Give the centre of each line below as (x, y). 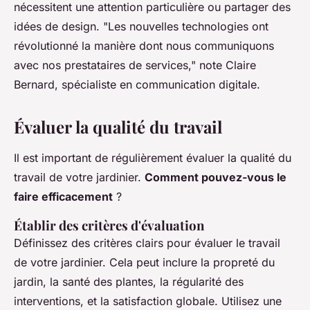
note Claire (226, 65)
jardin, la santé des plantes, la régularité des (129, 282)
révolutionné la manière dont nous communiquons (144, 46)
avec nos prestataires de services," (105, 65)
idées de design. (58, 27)
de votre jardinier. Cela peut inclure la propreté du (144, 263)
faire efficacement (63, 197)
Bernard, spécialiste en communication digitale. (137, 85)
